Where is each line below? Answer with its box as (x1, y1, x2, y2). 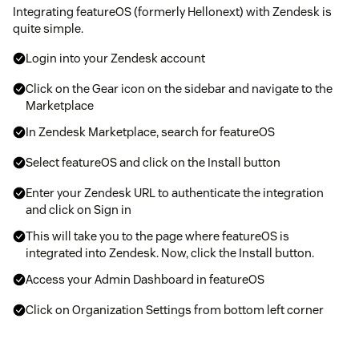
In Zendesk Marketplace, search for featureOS (26, 123, 275, 139)
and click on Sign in (26, 201, 131, 217)
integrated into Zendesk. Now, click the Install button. (26, 244, 314, 260)
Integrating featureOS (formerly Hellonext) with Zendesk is (13, 3, 332, 19)
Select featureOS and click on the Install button (26, 154, 280, 170)
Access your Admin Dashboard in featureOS (26, 271, 264, 287)
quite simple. (13, 20, 83, 36)
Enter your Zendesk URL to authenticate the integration (26, 184, 324, 200)
